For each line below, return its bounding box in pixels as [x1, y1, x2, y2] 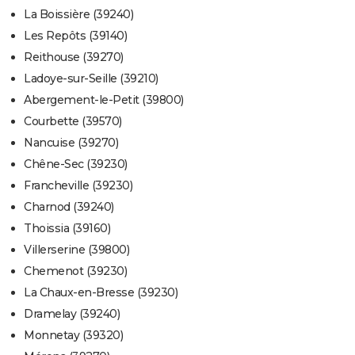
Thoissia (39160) [24, 221, 110, 236]
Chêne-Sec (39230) [24, 157, 128, 172]
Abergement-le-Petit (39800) [24, 93, 184, 108]
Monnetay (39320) [24, 328, 123, 343]
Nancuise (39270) [24, 136, 118, 151]
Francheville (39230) [24, 178, 132, 193]
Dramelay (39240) [24, 307, 120, 322]
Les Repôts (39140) [24, 29, 127, 44]
